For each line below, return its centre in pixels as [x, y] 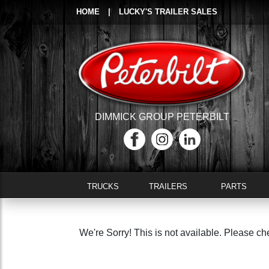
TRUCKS [103, 186]
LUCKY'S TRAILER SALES [168, 12]
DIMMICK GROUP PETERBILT [162, 117]
